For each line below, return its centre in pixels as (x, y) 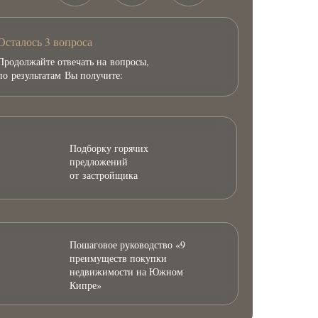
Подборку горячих (109, 148)
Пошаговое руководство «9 (127, 244)
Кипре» (86, 285)
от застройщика (104, 175)
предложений (99, 161)
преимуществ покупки (118, 258)
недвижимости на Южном (126, 271)
